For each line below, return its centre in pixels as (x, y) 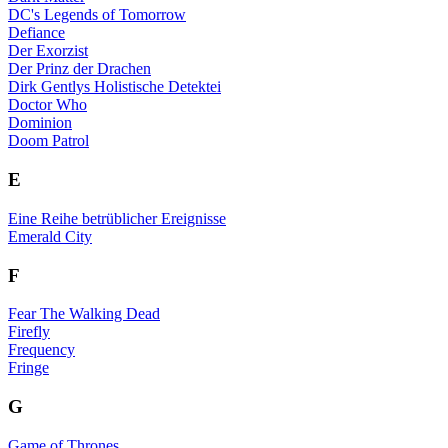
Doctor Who (47, 105)
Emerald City (50, 236)
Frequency (41, 350)
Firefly (29, 332)
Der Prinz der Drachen (79, 69)
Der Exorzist (48, 51)
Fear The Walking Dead (84, 314)
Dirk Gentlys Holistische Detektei (114, 87)
